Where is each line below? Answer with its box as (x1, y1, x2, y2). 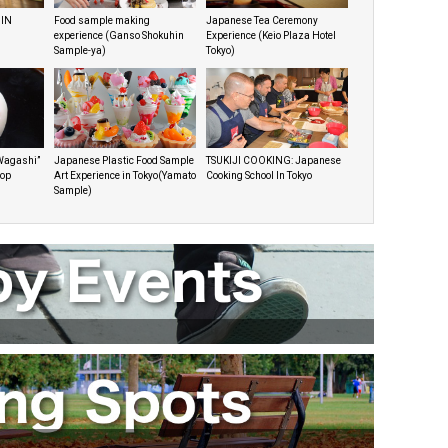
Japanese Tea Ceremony (206, 15, 318, 26)
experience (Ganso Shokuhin (54, 30, 184, 41)
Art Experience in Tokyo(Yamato (54, 170, 196, 181)
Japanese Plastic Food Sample (54, 155, 194, 166)
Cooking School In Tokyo (206, 170, 312, 181)
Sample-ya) (54, 45, 106, 56)
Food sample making (54, 15, 150, 26)
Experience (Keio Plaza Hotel (206, 30, 336, 41)
